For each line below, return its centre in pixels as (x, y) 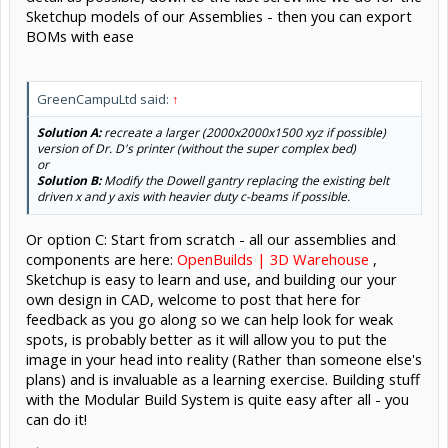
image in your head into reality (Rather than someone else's (224, 359)
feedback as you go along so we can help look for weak (209, 319)
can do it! (56, 419)
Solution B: (69, 180)
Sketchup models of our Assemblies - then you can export (219, 15)
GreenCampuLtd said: (104, 98)
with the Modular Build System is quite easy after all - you (217, 399)
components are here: (101, 259)
